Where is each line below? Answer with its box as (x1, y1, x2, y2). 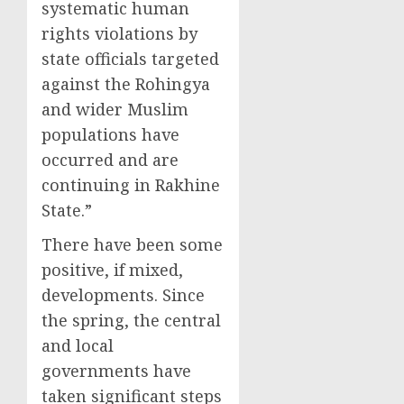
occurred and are (41, 149, 179, 170)
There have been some (41, 234, 223, 255)
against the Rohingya (41, 73, 210, 95)
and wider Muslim (41, 98, 188, 120)
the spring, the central (41, 309, 221, 331)
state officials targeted (41, 48, 219, 69)
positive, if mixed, (41, 259, 183, 280)
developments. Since (41, 284, 205, 306)
